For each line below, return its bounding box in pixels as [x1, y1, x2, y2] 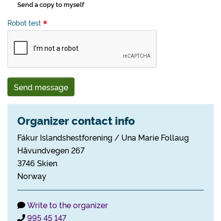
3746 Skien [17, 157, 57, 168]
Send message [14, 81, 68, 92]
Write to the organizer [27, 199, 108, 210]
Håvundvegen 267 [17, 145, 85, 155]
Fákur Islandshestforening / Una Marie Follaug [17, 132, 189, 143]
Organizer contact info [17, 112, 135, 128]
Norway [17, 170, 46, 181]
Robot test [7, 18, 43, 28]
